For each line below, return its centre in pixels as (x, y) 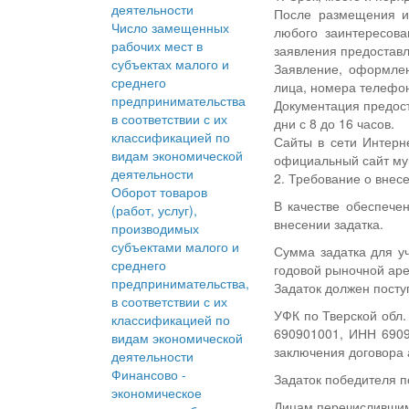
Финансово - (149, 375)
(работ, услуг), (154, 210)
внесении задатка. (329, 224)
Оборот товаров (159, 192)
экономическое (157, 393)
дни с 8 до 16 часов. (335, 124)
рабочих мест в (157, 46)
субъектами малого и (175, 247)
